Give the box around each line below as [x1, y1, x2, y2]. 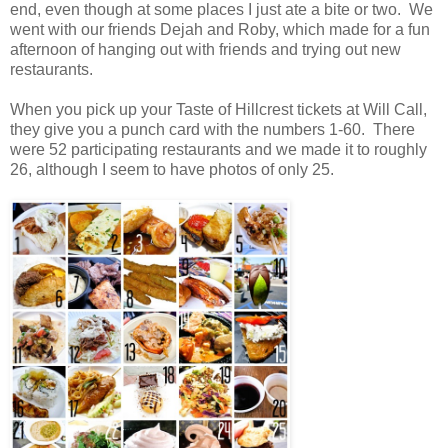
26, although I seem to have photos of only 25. [10, 160, 334, 178]
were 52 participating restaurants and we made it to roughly [10, 140, 427, 158]
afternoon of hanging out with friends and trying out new [10, 40, 401, 58]
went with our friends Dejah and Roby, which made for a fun [10, 20, 430, 38]
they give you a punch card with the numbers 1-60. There [10, 120, 415, 138]
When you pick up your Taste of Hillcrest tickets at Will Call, [10, 100, 427, 118]
